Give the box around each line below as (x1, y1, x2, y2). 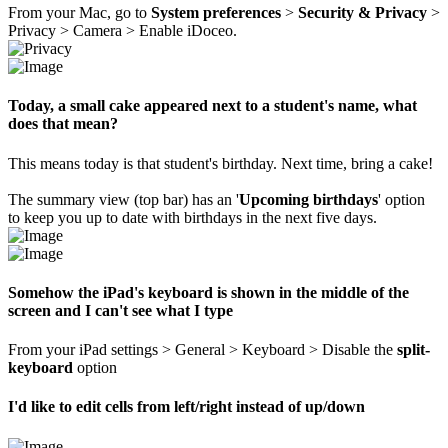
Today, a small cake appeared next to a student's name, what (8, 97, 417, 115)
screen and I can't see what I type (8, 301, 233, 319)
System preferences (151, 3, 281, 21)
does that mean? (8, 115, 118, 133)
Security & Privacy (298, 3, 427, 21)
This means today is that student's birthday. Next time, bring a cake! (8, 154, 433, 172)
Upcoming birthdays (239, 190, 378, 208)
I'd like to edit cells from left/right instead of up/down (8, 398, 365, 416)
